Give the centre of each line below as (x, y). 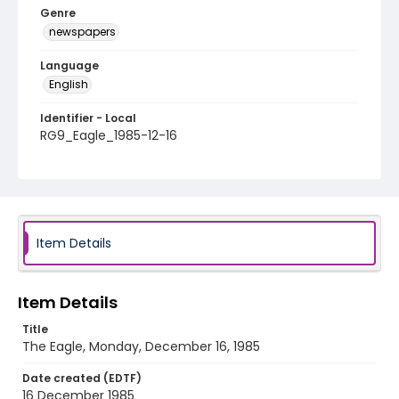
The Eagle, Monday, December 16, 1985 (141, 346)
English (69, 84)
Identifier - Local (88, 118)
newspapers (82, 32)
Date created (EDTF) (82, 378)
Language (69, 65)
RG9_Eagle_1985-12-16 (109, 135)
